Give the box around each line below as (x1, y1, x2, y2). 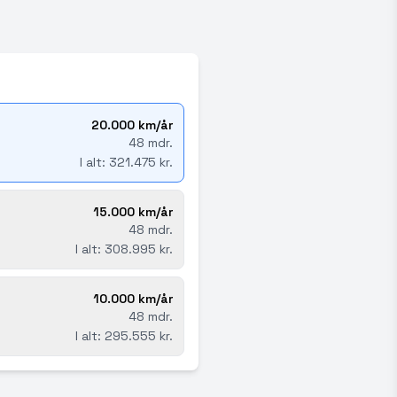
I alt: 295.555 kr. (75, 328, 173, 344)
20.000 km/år (91, 117, 173, 133)
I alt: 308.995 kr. (75, 241, 173, 257)
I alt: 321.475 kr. (80, 154, 173, 170)
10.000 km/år (93, 291, 173, 307)
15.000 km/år (93, 204, 173, 220)
